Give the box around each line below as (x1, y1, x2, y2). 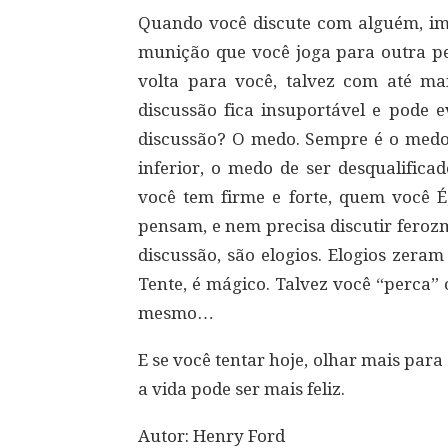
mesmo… (138, 303, 214, 323)
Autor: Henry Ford (138, 426, 285, 446)
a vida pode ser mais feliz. (138, 379, 345, 399)
